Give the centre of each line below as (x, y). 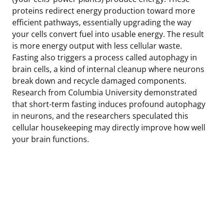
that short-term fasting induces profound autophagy (109, 104)
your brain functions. (51, 139)
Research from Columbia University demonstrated (105, 92)
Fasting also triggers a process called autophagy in (105, 57)
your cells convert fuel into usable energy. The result (108, 34)
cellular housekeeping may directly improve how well (109, 127)
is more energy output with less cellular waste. (97, 45)
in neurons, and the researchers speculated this (100, 116)
